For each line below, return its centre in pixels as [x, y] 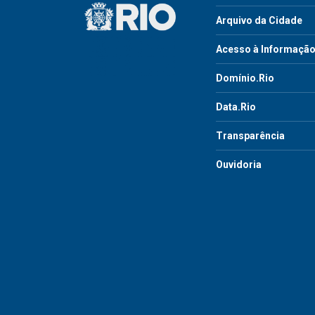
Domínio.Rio [245, 78]
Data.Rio [236, 107]
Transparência [250, 135]
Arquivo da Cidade [259, 20]
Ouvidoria [239, 164]
